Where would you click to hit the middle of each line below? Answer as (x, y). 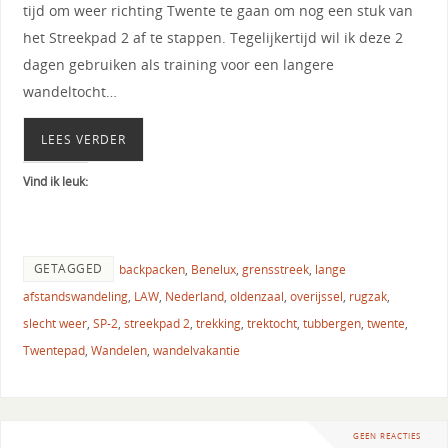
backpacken (151, 269)
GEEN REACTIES (387, 435)
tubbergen (331, 323)
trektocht (271, 323)
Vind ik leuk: (55, 181)
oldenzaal (256, 296)
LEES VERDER (83, 139)
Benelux (213, 269)
